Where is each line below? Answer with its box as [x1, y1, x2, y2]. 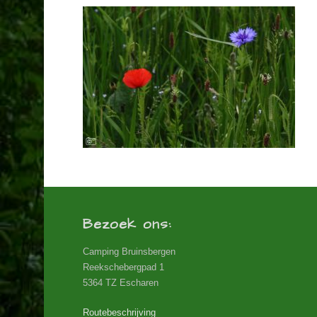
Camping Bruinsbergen [83, 246, 175, 258]
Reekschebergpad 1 [83, 262, 164, 273]
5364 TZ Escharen [83, 277, 158, 289]
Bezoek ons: [83, 214, 171, 235]
